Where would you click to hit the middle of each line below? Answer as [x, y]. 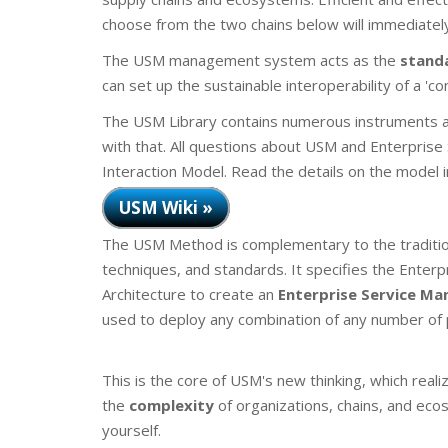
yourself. [131, 430]
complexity [173, 405]
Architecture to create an [190, 294]
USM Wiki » [166, 207]
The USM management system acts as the [251, 60]
